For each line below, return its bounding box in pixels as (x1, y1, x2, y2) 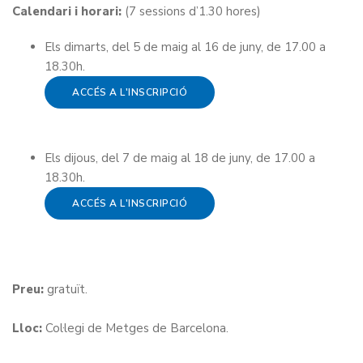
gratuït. (44, 281, 88, 297)
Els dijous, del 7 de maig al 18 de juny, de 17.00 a (45, 150, 315, 166)
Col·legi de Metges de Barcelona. (42, 320, 228, 336)
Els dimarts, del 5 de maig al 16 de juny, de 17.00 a (45, 39, 326, 55)
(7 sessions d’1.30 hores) (122, 3, 261, 19)
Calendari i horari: (12, 3, 122, 19)
